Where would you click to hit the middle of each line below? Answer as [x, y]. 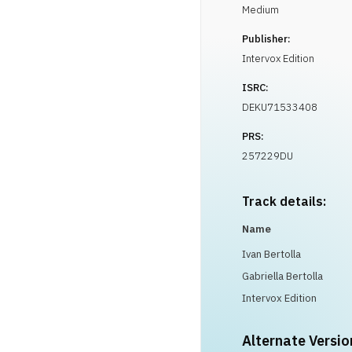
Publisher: [266, 39]
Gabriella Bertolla [282, 276]
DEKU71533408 [280, 107]
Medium [260, 10]
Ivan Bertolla [271, 254]
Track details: [284, 201]
